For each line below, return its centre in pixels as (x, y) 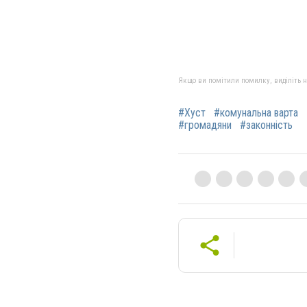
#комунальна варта (256, 113)
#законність (266, 125)
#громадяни (205, 125)
